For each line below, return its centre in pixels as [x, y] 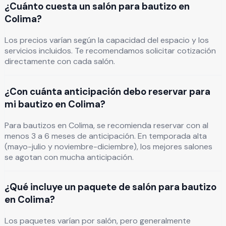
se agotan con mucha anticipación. [69, 157]
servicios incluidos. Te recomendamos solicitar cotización [110, 51]
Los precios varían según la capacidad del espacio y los [107, 40]
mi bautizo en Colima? [55, 104]
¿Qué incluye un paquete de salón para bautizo [110, 187]
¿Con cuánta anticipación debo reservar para [107, 91]
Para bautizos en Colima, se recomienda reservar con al [106, 125]
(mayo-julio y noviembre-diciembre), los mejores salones [108, 146]
